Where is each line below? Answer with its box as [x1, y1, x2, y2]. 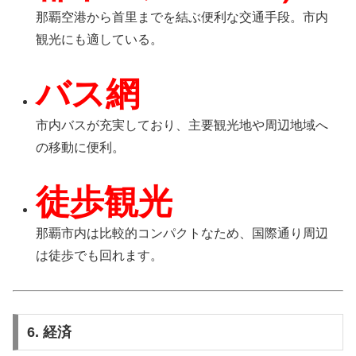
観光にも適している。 [36, 33, 164, 47]
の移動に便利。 [36, 141, 126, 155]
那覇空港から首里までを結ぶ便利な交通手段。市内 [36, 10, 329, 25]
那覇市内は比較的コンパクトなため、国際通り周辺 [36, 226, 329, 240]
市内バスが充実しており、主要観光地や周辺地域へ [36, 118, 329, 133]
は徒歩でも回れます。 [36, 248, 164, 262]
